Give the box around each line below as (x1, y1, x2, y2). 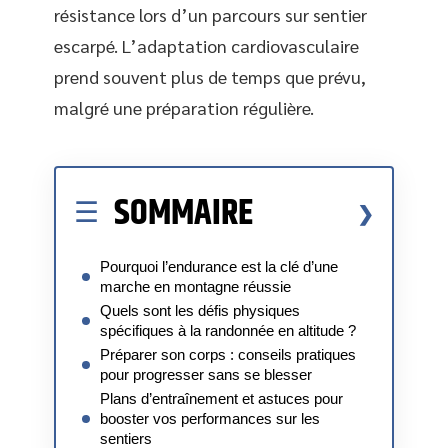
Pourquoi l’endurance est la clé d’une (100, 257, 338, 275)
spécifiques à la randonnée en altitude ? (100, 321, 356, 339)
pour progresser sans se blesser (100, 365, 312, 383)
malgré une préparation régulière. (54, 96, 314, 119)
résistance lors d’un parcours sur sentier (54, 3, 367, 26)
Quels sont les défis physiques (100, 301, 300, 319)
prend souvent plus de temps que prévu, (54, 65, 366, 88)
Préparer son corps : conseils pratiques (100, 345, 356, 363)
